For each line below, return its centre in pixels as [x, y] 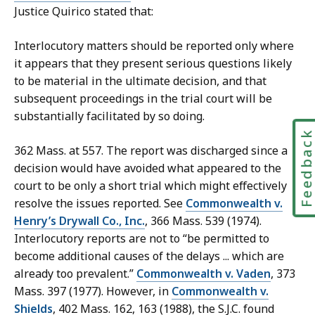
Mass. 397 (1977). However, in [93, 291]
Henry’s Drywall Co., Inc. [79, 221]
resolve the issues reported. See [100, 204]
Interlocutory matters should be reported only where [154, 46]
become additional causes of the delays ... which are [149, 256]
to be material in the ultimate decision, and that [140, 81]
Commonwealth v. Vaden [204, 274]
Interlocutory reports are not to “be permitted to [142, 239]
